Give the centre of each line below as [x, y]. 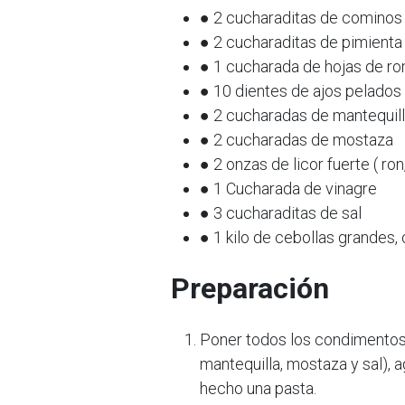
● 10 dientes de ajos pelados [301, 91]
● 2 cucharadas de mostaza [297, 140]
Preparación [250, 288]
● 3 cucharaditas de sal [281, 213]
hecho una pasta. [258, 388]
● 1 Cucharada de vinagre [288, 188]
